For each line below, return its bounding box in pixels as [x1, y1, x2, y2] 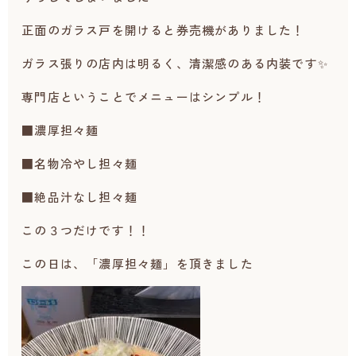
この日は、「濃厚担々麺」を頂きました [21, 255, 253, 272]
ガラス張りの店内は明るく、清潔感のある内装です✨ [21, 55, 328, 72]
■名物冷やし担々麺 [21, 155, 137, 172]
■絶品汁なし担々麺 [21, 188, 137, 205]
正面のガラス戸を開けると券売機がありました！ [21, 21, 305, 38]
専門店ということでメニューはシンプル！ [21, 88, 266, 105]
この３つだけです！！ [21, 222, 151, 238]
